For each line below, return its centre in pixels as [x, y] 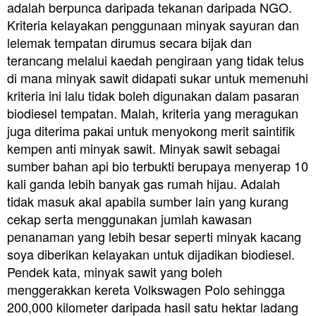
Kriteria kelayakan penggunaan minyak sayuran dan [153, 24]
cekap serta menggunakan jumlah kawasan [129, 218]
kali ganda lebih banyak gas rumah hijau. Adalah [144, 183]
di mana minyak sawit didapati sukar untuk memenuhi [158, 77]
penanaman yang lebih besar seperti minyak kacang [154, 236]
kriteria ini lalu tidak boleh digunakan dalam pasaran [153, 95]
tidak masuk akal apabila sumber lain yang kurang [148, 201]
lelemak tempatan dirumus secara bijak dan [129, 42]
